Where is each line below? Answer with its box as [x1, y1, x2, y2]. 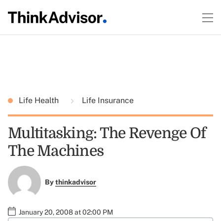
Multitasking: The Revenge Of [8, 125, 206, 142]
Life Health [19, 96, 61, 105]
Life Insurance [80, 96, 134, 105]
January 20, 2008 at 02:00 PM [19, 208, 113, 216]
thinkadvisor [55, 178, 96, 186]
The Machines [8, 143, 104, 159]
